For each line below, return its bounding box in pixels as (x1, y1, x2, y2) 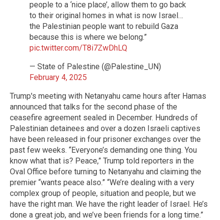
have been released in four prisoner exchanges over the (10, 134, 201, 144)
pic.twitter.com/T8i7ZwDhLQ (29, 43, 127, 53)
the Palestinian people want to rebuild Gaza (29, 21, 178, 31)
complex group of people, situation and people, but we (10, 188, 196, 198)
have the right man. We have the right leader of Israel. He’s (10, 199, 208, 209)
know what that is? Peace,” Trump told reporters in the (10, 156, 194, 165)
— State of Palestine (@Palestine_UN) (29, 61, 161, 71)
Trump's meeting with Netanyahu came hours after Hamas (10, 91, 206, 101)
